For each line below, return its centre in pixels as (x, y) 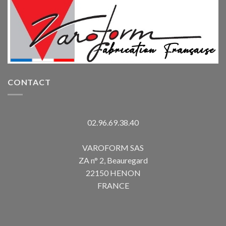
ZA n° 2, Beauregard (113, 160)
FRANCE (113, 185)
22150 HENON (113, 173)
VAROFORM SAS (113, 147)
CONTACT (29, 82)
